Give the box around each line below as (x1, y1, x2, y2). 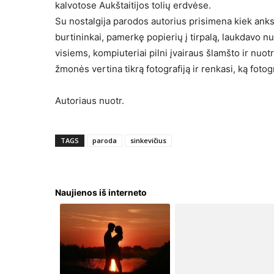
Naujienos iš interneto (55, 187, 147, 198)
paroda (92, 136, 117, 146)
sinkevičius (130, 136, 166, 146)
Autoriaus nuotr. (55, 95, 124, 107)
